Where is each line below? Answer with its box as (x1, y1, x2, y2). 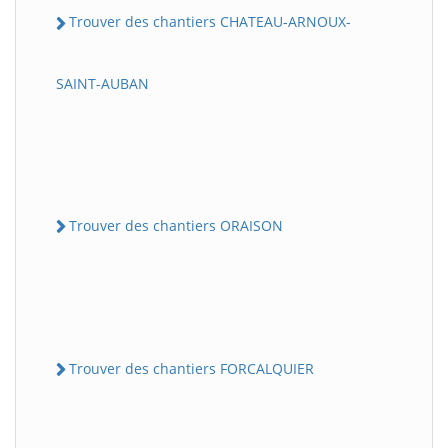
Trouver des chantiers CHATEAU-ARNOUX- (69, 12, 351, 32)
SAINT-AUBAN (56, 73, 149, 93)
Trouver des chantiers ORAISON (69, 215, 283, 235)
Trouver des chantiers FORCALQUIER (69, 358, 314, 378)
